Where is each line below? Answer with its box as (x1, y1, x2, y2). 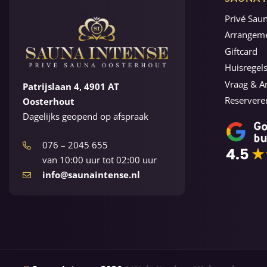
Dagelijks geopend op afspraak (22, 110, 148, 122)
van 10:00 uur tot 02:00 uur (42, 153, 157, 166)
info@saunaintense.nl (42, 168, 140, 181)
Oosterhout (22, 95, 74, 107)
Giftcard (225, 45, 258, 57)
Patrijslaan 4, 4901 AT (22, 80, 119, 92)
